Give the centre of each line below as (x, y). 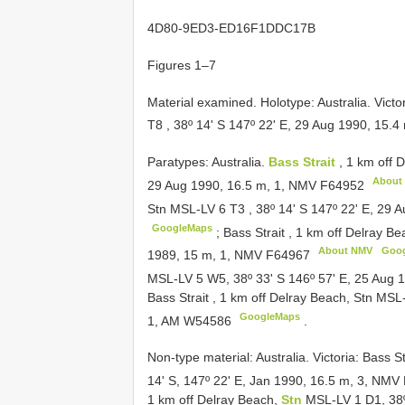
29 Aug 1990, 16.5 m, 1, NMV (234, 185)
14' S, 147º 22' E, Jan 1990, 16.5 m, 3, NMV (275, 380)
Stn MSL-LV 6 (188, 208)
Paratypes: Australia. (208, 162)
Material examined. (204, 102)
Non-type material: (202, 358)
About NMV (346, 251)
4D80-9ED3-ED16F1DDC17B (231, 28)
